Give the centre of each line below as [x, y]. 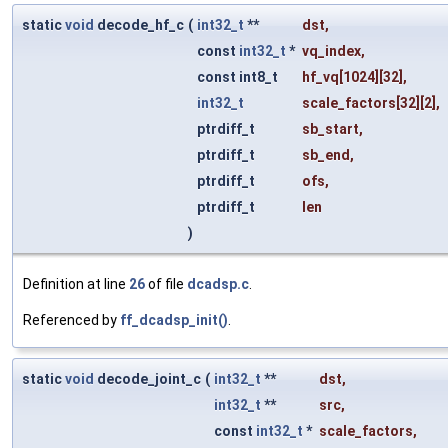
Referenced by [71, 320]
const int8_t [239, 77]
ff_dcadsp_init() [174, 320]
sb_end [326, 155]
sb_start [330, 129]
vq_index [331, 51]
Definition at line [76, 284]
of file [166, 284]
